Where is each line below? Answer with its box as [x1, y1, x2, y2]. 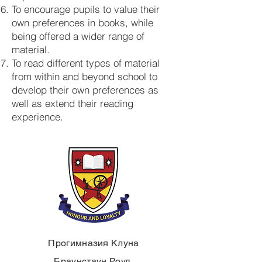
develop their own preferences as [12, 84, 158, 96]
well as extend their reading [12, 97, 133, 109]
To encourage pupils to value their [12, 3, 160, 15]
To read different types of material [12, 57, 160, 69]
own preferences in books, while [12, 16, 153, 29]
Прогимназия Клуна [48, 237, 139, 249]
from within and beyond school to [12, 70, 157, 82]
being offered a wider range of [12, 30, 144, 42]
